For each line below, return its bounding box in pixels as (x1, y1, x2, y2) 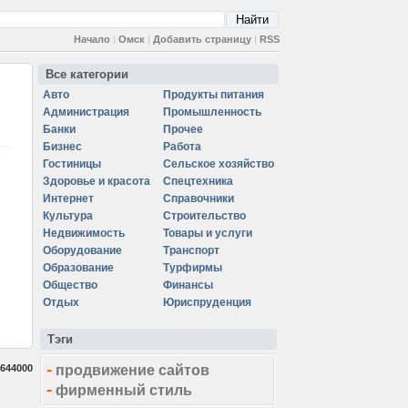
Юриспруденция (163, 296, 251, 309)
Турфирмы (163, 261, 222, 274)
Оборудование (43, 244, 122, 257)
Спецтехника (163, 175, 233, 188)
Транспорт (163, 244, 219, 257)
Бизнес (43, 140, 82, 153)
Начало (74, 34, 110, 45)
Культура (43, 209, 93, 222)
